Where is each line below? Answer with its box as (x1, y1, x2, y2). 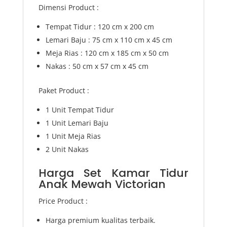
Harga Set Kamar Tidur (38, 165, 189, 181)
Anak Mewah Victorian (38, 176, 166, 192)
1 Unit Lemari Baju (45, 118, 108, 128)
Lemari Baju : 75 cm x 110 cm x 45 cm (45, 34, 172, 45)
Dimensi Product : (38, 2, 99, 12)
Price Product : (38, 196, 88, 206)
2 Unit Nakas (45, 144, 89, 154)
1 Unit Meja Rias (45, 131, 101, 141)
